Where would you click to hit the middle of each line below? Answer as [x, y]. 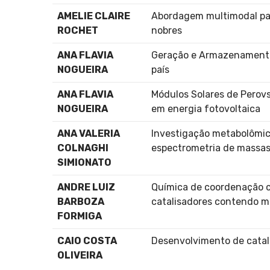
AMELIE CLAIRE [94, 16]
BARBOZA [81, 201]
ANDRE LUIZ [86, 187]
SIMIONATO [84, 162]
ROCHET [78, 30]
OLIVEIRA [80, 255]
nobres [167, 30]
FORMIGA [80, 216]
